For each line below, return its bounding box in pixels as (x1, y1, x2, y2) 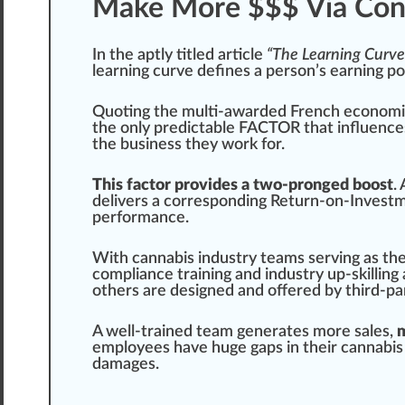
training (177, 267, 231, 284)
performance (92, 210, 185, 227)
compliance (92, 267, 177, 284)
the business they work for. (92, 137, 285, 154)
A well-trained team (92, 324, 237, 341)
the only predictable (92, 120, 239, 137)
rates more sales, (272, 324, 397, 341)
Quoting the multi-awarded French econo (92, 104, 388, 121)
